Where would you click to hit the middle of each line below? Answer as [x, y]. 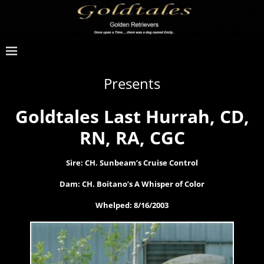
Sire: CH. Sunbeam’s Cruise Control [132, 162]
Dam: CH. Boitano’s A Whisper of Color [132, 184]
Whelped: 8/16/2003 [132, 205]
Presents [132, 83]
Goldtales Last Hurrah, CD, [132, 116]
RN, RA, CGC [132, 137]
